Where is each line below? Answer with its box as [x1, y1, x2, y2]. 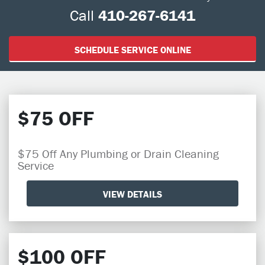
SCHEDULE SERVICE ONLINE [74, 43, 191, 56]
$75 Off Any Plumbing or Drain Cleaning [18, 146, 219, 161]
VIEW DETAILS [103, 188, 162, 200]
